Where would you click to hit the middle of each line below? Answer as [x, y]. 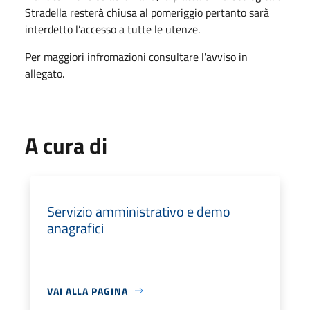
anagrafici [75, 228]
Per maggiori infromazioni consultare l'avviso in [136, 56]
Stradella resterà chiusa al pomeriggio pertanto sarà [147, 12]
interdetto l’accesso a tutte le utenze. [112, 29]
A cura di [66, 145]
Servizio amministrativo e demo [139, 211]
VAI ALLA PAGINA [88, 291]
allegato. [45, 73]
